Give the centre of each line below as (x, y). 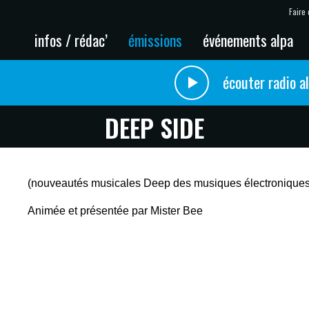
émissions (155, 40)
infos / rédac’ (71, 40)
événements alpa (248, 40)
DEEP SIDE (154, 127)
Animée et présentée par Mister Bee (116, 211)
